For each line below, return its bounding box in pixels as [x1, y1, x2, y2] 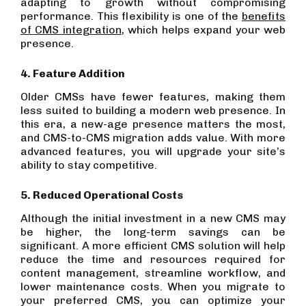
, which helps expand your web [121, 23, 286, 37]
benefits [242, 10, 286, 23]
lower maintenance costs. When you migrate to [20, 280, 286, 294]
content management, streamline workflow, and [20, 266, 286, 280]
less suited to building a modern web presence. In [20, 104, 286, 117]
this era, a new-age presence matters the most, [20, 117, 286, 131]
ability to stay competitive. [20, 158, 157, 172]
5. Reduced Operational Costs [20, 189, 183, 202]
